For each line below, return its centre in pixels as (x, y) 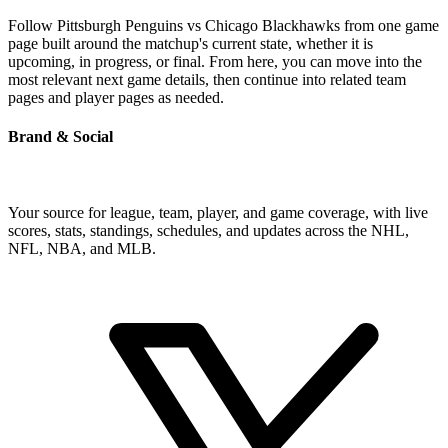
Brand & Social (60, 137)
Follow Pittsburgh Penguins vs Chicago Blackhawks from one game (223, 26)
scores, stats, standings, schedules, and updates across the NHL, (208, 230)
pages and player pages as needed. (116, 98)
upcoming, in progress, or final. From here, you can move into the (215, 62)
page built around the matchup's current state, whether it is (190, 44)
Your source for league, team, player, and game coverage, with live (218, 212)
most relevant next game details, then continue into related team (207, 80)
